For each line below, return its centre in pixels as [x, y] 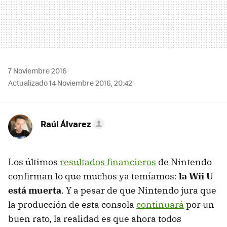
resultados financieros [108, 162]
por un [199, 204]
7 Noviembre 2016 [37, 70]
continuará [160, 204]
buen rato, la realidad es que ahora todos [95, 218]
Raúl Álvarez [66, 123]
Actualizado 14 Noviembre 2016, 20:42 [70, 82]
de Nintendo [184, 162]
